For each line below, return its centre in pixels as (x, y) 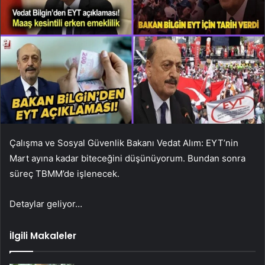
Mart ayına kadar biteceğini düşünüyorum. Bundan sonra (127, 158)
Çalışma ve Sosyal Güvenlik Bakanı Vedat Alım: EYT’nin (124, 143)
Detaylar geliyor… (46, 203)
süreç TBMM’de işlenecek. (64, 173)
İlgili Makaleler (43, 235)
